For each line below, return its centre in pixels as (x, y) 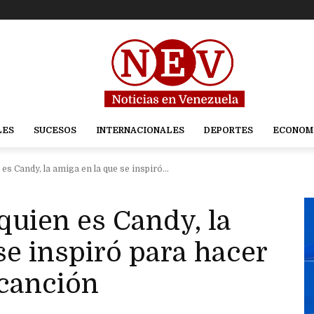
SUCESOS (55, 131)
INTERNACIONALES (140, 131)
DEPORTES (228, 131)
